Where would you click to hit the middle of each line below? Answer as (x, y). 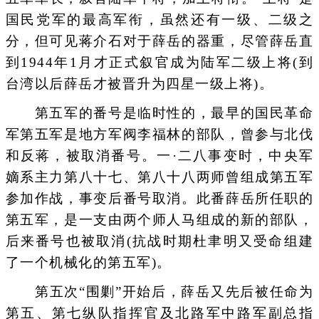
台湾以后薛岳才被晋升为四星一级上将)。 (139, 83)
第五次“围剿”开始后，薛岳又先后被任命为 (159, 292)
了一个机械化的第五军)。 (88, 262)
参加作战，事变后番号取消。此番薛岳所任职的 (159, 198)
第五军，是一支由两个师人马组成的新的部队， (159, 220)
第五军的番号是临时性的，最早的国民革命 (159, 113)
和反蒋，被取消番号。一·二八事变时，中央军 (159, 156)
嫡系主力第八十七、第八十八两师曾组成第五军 (159, 177)
